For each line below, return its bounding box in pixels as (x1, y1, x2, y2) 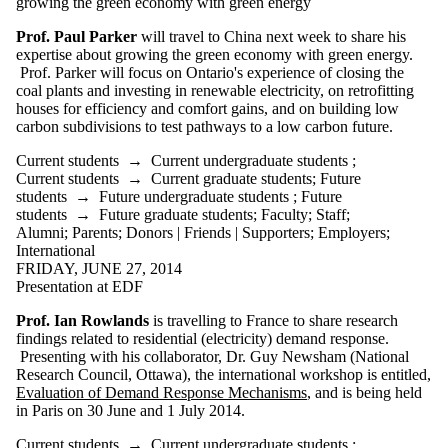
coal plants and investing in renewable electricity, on (16, 81, 348, 99)
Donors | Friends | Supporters (126, 223, 310, 241)
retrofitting (348, 81, 414, 99)
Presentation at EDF (16, 277, 143, 295)
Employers (318, 223, 386, 241)
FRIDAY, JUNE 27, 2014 (16, 259, 182, 277)
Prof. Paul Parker (16, 27, 137, 45)
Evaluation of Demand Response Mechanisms (16, 383, 307, 401)
